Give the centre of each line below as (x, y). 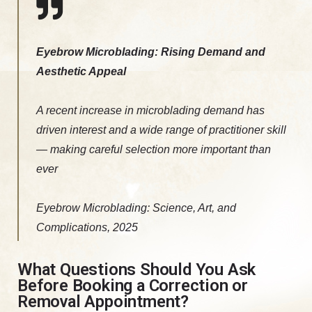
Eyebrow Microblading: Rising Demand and (151, 52)
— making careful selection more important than (154, 149)
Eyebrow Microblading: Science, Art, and (136, 208)
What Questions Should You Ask (137, 269)
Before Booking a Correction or (133, 285)
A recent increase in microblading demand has (150, 110)
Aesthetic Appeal (81, 71)
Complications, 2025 (87, 227)
